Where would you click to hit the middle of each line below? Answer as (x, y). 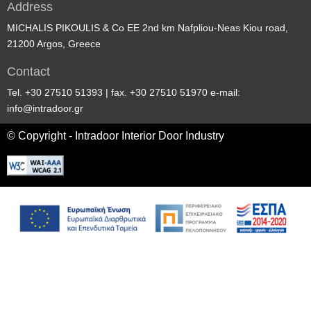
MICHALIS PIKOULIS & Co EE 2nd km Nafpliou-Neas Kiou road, (148, 27)
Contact (28, 71)
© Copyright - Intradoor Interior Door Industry (116, 135)
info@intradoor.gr (45, 108)
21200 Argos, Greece (54, 43)
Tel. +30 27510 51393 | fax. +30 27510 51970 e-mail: (124, 92)
